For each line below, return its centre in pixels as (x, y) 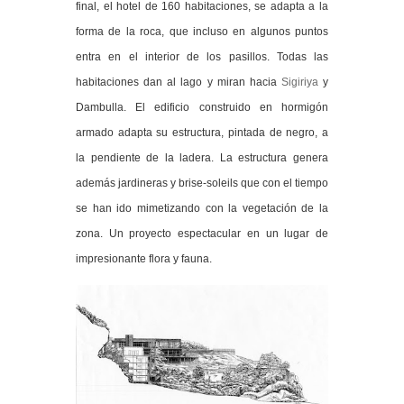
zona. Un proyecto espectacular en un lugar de (202, 233)
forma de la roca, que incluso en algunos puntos (202, 31)
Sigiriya (299, 82)
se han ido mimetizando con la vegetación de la (202, 208)
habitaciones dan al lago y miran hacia (179, 82)
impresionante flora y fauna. (144, 258)
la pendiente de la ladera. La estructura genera (202, 157)
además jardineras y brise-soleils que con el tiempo (202, 183)
